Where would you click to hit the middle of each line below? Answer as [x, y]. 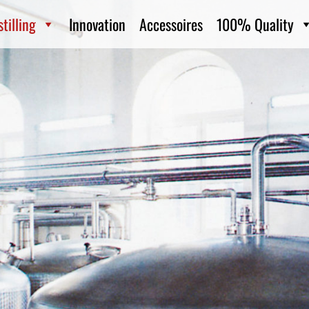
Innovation [97, 24]
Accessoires [171, 24]
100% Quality [255, 24]
